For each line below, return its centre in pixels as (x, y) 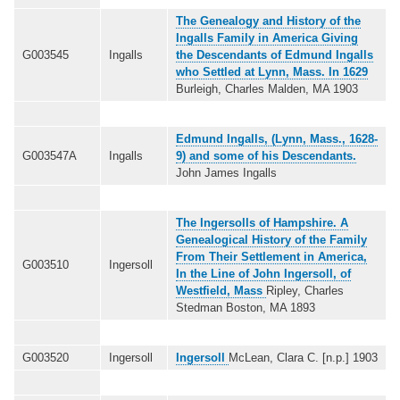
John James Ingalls (226, 172)
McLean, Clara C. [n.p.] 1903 (303, 357)
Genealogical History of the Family (271, 239)
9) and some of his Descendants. (266, 155)
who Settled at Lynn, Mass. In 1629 (272, 71)
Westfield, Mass (221, 290)
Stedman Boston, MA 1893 (246, 307)
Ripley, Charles (305, 290)
